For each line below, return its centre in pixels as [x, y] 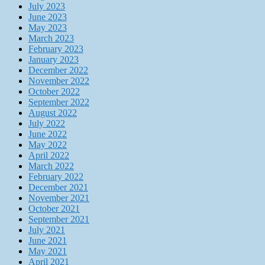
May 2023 [48, 28]
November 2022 [59, 81]
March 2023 [51, 38]
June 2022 [48, 134]
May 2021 [48, 251]
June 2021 [48, 241]
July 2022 [47, 124]
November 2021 [59, 198]
